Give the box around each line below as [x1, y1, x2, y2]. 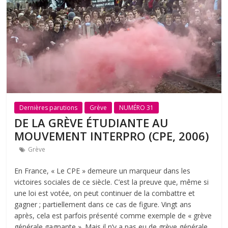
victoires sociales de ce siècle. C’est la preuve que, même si [14, 177, 209, 187]
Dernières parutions [19, 103, 78, 112]
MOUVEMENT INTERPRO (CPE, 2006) [14, 128, 209, 144]
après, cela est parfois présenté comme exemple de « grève [14, 210, 212, 220]
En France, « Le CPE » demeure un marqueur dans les [14, 165, 191, 176]
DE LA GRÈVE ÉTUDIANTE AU [14, 115, 169, 130]
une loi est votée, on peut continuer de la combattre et [14, 188, 195, 198]
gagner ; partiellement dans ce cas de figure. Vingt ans [14, 199, 192, 209]
